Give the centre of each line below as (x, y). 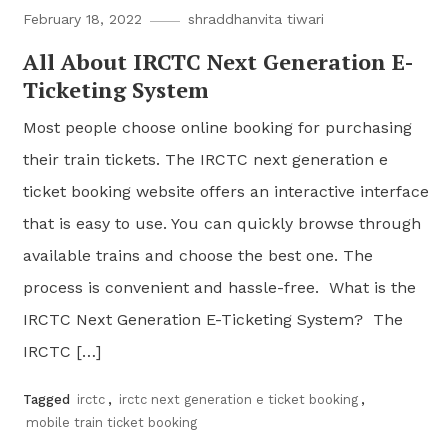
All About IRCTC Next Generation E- (218, 62)
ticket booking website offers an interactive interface (226, 192)
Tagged (49, 400)
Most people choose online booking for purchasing (218, 128)
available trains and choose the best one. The (198, 256)
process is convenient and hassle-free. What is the (220, 288)
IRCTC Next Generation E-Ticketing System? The (213, 320)
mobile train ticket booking (112, 423)
